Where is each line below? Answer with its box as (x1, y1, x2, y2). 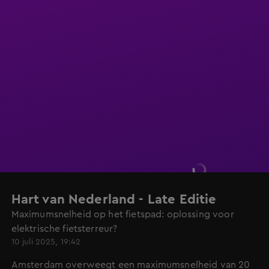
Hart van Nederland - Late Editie (11, 193, 217, 206)
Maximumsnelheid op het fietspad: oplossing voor (11, 210, 234, 219)
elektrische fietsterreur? (11, 224, 118, 234)
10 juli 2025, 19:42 (11, 238, 81, 246)
